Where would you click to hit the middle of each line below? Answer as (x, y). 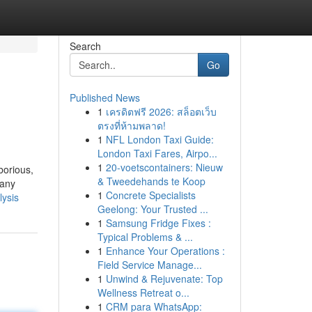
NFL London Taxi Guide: (159, 139)
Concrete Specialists (150, 195)
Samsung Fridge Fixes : (158, 223)
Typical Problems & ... (145, 237)
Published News (104, 97)
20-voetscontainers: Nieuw (164, 167)
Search (85, 46)
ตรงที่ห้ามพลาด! (131, 125)
